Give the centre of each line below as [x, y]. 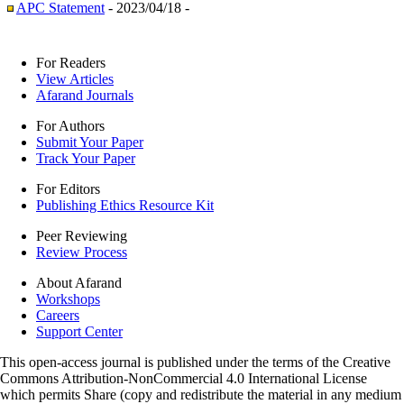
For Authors [70, 126]
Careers [58, 315]
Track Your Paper [86, 158]
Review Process [82, 252]
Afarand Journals [85, 95]
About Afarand [79, 283]
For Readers [71, 63]
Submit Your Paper [90, 142]
